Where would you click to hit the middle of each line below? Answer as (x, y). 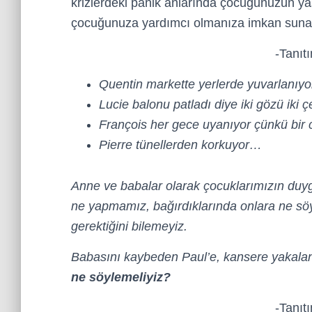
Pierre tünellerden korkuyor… (180, 145)
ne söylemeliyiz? (121, 277)
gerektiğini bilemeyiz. (131, 226)
